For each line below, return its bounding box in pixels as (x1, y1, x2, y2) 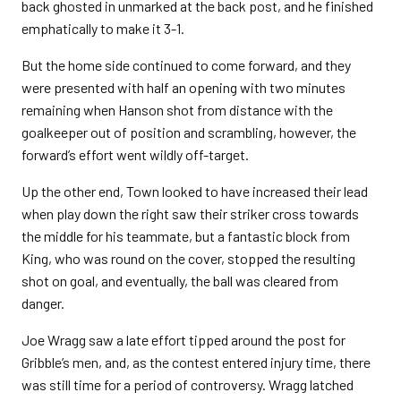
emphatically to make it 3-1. (21, 20, 184, 37)
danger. (21, 294, 64, 311)
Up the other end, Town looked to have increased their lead (21, 183, 368, 200)
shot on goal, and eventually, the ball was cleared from (21, 272, 338, 289)
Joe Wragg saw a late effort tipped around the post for (21, 331, 346, 348)
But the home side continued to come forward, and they (21, 56, 351, 73)
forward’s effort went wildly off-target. (21, 146, 249, 163)
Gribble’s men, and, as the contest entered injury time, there (21, 354, 371, 371)
